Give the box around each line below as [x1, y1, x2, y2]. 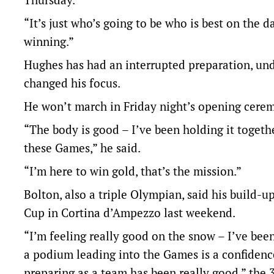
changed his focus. [24, 75, 120, 91]
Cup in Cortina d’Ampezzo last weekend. [24, 205, 235, 221]
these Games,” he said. [24, 140, 141, 156]
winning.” [24, 34, 74, 50]
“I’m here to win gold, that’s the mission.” [24, 163, 242, 179]
